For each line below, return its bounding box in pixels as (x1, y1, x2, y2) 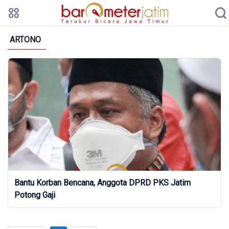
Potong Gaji (14, 190, 55, 200)
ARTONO (10, 35, 41, 44)
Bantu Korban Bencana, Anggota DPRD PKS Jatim (14, 178, 191, 188)
